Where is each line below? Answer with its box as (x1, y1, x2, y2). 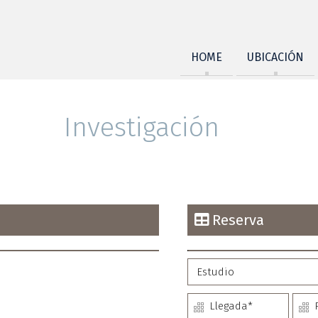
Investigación (63, 111, 219, 143)
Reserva (209, 212, 264, 229)
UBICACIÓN (247, 50, 304, 64)
